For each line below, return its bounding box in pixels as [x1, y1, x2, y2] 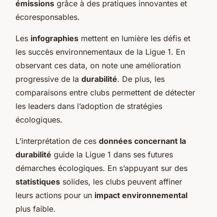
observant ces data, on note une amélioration [15, 60, 181, 70]
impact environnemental [94, 190, 187, 200]
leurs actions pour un [15, 190, 94, 200]
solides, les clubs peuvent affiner [60, 176, 182, 186]
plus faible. [15, 203, 56, 214]
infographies [31, 33, 78, 43]
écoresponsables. [15, 12, 80, 22]
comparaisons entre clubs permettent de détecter [15, 87, 195, 97]
